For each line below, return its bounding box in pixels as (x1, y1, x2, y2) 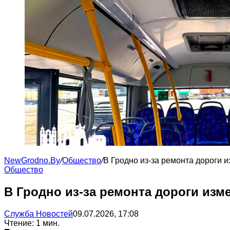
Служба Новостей (4, 209, 73, 218)
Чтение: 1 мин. (4, 218, 60, 227)
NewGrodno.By (4, 156, 60, 165)
